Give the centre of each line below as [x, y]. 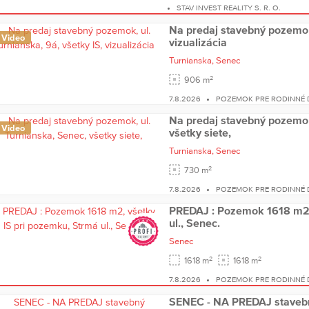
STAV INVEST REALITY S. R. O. [228, 8]
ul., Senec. [194, 223]
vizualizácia [198, 42]
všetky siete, [200, 133]
